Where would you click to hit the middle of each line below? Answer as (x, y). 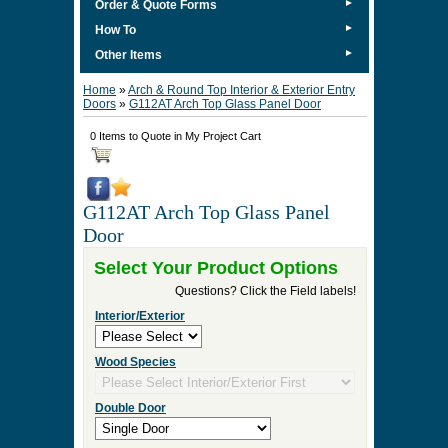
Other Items (128, 55)
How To (115, 30)
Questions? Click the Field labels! (265, 291)
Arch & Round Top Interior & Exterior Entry (241, 90)
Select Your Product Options (216, 268)
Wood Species (135, 362)
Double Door (130, 408)
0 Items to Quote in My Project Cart (175, 136)
